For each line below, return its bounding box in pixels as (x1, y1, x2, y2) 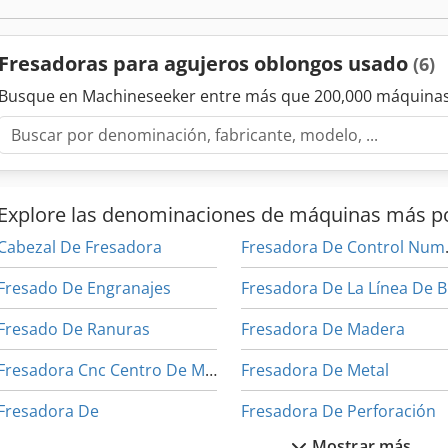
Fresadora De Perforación (241, 399, 437, 422)
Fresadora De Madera (241, 317, 406, 340)
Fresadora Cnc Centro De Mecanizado (205, 358, 217, 381)
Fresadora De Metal (241, 358, 390, 381)
